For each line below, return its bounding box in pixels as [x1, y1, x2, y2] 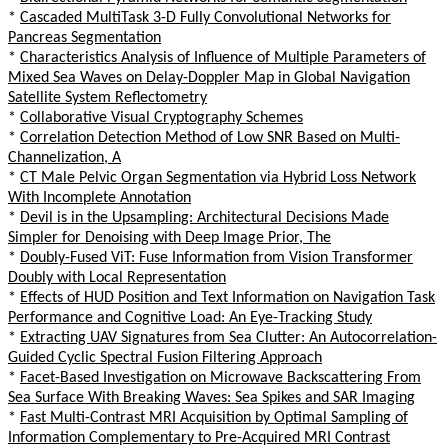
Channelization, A [8, 149, 121, 166]
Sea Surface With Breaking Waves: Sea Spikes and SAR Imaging [8, 389, 415, 406]
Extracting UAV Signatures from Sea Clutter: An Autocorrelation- [20, 329, 437, 346]
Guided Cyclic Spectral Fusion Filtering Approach [8, 349, 322, 366]
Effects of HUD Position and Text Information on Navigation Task [20, 289, 435, 306]
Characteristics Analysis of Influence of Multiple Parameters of [20, 49, 426, 66]
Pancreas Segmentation [8, 29, 161, 46]
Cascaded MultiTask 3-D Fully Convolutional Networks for [20, 9, 391, 26]
